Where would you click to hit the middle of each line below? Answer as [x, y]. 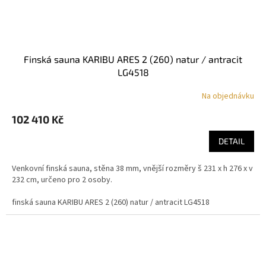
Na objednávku [228, 96]
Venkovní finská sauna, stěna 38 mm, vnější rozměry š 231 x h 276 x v [132, 168]
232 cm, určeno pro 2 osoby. [62, 180]
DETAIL [232, 141]
